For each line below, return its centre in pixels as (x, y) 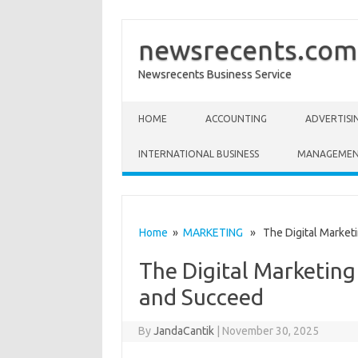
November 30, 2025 (271, 331)
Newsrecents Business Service (215, 74)
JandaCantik (184, 331)
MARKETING (213, 233)
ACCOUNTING (236, 119)
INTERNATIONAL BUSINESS (199, 154)
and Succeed (201, 297)
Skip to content (160, 107)
